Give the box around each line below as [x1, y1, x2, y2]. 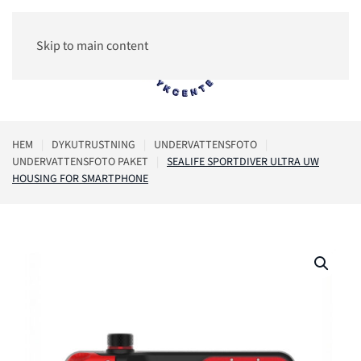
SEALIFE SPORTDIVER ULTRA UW [167, 154, 319, 170]
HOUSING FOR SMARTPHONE [12, 171, 148, 187]
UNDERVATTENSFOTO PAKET [12, 154, 148, 170]
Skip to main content [36, 37, 148, 55]
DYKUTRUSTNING [52, 137, 135, 153]
